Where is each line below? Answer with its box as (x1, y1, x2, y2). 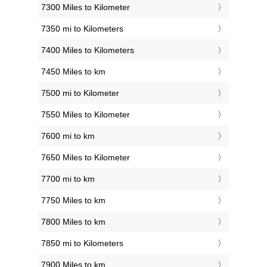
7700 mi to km (41, 173, 95, 184)
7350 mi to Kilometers (41, 23, 123, 33)
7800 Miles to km (41, 216, 105, 226)
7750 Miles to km (41, 195, 105, 205)
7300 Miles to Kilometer (41, 2, 130, 12)
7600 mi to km (41, 131, 95, 141)
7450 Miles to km (41, 66, 105, 76)
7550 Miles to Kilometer (41, 109, 130, 119)
